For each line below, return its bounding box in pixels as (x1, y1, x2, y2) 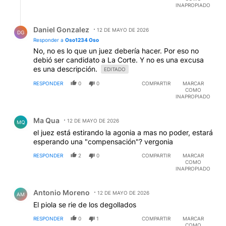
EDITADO (104, 66, 126, 72)
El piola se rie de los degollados (33, 200, 136, 209)
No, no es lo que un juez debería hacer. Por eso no (33, 46, 199, 55)
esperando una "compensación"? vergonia (33, 137, 173, 146)
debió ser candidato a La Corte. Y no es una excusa (33, 55, 204, 64)
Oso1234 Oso (65, 36, 99, 43)
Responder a (33, 36, 65, 43)
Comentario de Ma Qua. (8, 107, 99, 118)
